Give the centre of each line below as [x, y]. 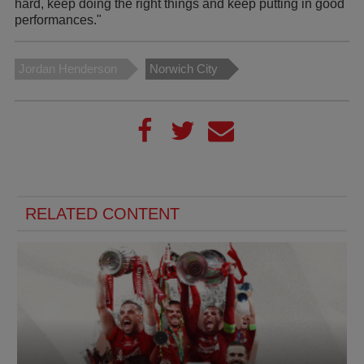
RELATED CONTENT [102, 213]
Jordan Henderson [68, 68]
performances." [58, 19]
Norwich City [184, 68]
